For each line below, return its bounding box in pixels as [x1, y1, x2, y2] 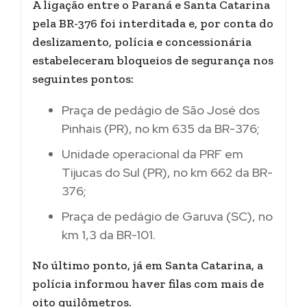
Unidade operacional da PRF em [62, 145, 243, 162]
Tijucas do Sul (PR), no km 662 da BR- [62, 164, 273, 180]
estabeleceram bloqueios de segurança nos [32, 52, 273, 68]
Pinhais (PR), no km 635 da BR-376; [62, 120, 260, 136]
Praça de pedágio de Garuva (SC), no [62, 208, 273, 224]
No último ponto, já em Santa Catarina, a [32, 257, 263, 273]
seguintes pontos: [32, 71, 134, 86]
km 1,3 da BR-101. [62, 226, 156, 243]
